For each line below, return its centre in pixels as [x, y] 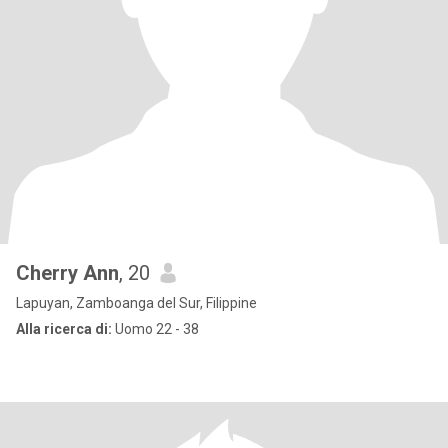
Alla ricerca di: [64, 329]
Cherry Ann [67, 273]
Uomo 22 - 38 [155, 329]
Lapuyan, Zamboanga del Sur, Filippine [136, 303]
